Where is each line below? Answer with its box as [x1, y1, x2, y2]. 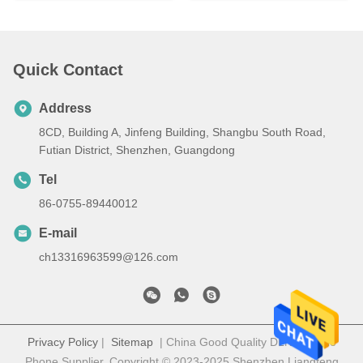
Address [39, 101, 92, 116]
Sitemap [110, 335, 153, 349]
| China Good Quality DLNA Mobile [152, 335, 336, 349]
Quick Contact [13, 61, 123, 79]
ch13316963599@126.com [39, 250, 178, 264]
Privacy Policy [27, 335, 98, 349]
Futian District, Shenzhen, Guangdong [39, 143, 235, 157]
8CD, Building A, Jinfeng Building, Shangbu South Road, [39, 126, 326, 139]
